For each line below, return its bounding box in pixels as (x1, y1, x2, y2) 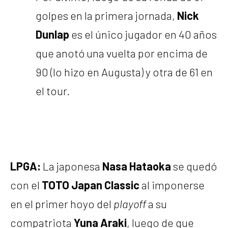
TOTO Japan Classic (42, 178, 139, 191)
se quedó (171, 159, 217, 173)
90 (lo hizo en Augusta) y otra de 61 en (36, 65, 213, 79)
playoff (113, 196, 146, 210)
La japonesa (41, 159, 102, 173)
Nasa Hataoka (102, 159, 171, 173)
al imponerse (139, 178, 205, 191)
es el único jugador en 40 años (69, 27, 217, 41)
